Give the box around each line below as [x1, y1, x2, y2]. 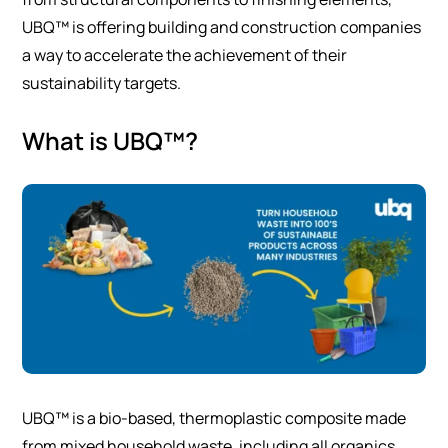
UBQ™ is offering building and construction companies [22, 16, 422, 38]
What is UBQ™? [22, 124, 199, 157]
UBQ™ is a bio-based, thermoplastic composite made [22, 406, 407, 429]
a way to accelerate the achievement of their [22, 44, 348, 66]
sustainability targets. [22, 72, 182, 94]
